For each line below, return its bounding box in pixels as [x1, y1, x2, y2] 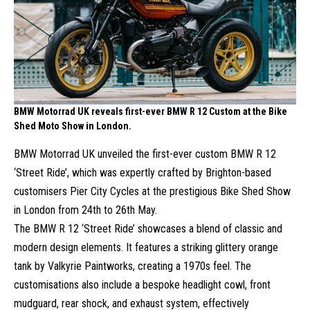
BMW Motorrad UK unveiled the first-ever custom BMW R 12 [14, 147, 276, 161]
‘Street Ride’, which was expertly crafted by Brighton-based [14, 166, 271, 180]
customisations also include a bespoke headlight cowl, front [14, 278, 271, 292]
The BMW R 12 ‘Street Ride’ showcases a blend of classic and [14, 222, 282, 236]
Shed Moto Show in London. [14, 120, 131, 131]
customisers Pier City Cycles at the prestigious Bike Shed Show [14, 185, 291, 199]
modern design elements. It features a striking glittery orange [14, 241, 278, 255]
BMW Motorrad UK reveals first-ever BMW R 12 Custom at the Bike [14, 106, 287, 117]
